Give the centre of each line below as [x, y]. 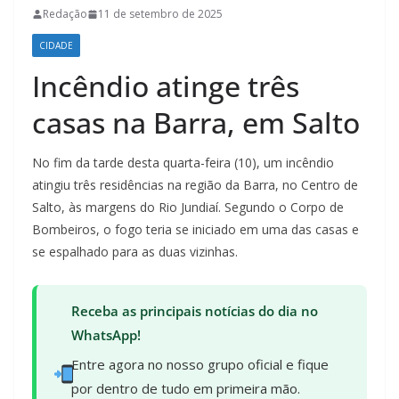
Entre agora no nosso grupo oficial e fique [199, 365]
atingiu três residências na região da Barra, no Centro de [195, 185]
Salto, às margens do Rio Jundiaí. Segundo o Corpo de [188, 208]
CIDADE [56, 46]
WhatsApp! [106, 335]
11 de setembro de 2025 [160, 14]
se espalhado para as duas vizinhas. [135, 252]
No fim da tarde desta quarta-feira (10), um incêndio [183, 163]
